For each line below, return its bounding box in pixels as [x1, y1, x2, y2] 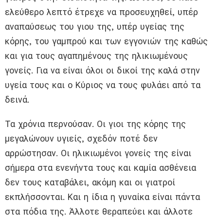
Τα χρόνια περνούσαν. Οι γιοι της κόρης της [5, 119, 186, 129]
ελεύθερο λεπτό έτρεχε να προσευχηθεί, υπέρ [5, 7, 198, 18]
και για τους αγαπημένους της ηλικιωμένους [5, 51, 188, 61]
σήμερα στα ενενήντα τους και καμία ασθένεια [5, 163, 196, 173]
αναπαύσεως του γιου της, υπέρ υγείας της [5, 21, 184, 32]
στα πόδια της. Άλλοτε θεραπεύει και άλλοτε [5, 206, 193, 217]
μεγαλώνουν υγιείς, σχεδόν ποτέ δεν [5, 133, 158, 144]
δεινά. [5, 94, 29, 105]
